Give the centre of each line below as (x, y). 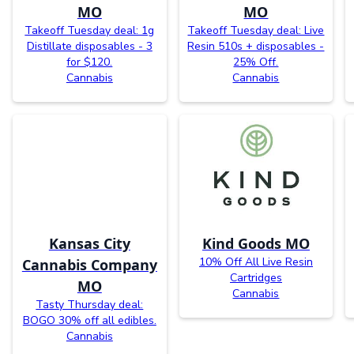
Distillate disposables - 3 (89, 47)
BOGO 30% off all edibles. (89, 321)
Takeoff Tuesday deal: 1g (90, 31)
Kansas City (89, 244)
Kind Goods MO (256, 244)
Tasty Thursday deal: (90, 305)
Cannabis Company (89, 265)
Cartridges (256, 278)
